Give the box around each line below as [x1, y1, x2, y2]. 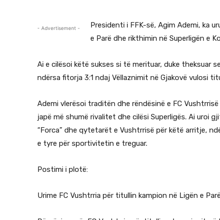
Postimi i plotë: [37, 165, 88, 174]
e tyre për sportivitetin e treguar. [37, 139, 147, 148]
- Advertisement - [37, 25, 80, 31]
